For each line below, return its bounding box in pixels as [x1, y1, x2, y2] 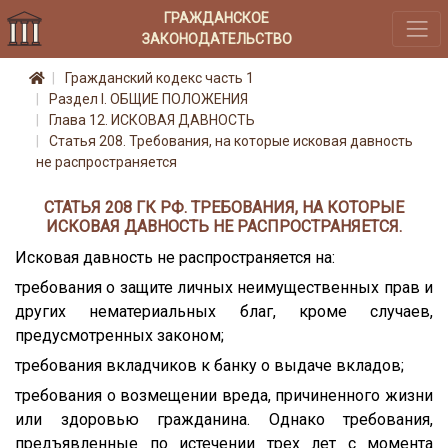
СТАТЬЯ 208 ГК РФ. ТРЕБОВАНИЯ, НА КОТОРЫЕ [44, 197, 404, 217]
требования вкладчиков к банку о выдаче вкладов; [15, 355, 404, 375]
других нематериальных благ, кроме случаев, [15, 301, 433, 321]
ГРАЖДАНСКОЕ [164, 9, 270, 26]
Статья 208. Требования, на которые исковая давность [49, 133, 413, 150]
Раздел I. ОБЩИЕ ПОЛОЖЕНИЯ [49, 91, 248, 108]
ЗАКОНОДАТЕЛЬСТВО [141, 30, 292, 47]
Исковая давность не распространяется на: [15, 247, 335, 267]
